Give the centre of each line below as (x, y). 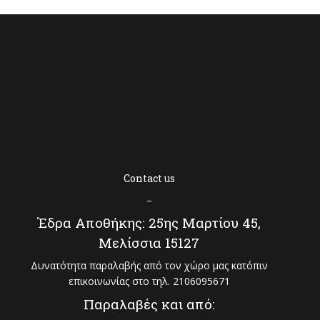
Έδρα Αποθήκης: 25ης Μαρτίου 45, (149, 222)
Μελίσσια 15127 (149, 242)
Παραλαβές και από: (149, 304)
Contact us (149, 178)
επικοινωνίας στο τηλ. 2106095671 (149, 281)
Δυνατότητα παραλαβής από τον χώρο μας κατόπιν (149, 265)
